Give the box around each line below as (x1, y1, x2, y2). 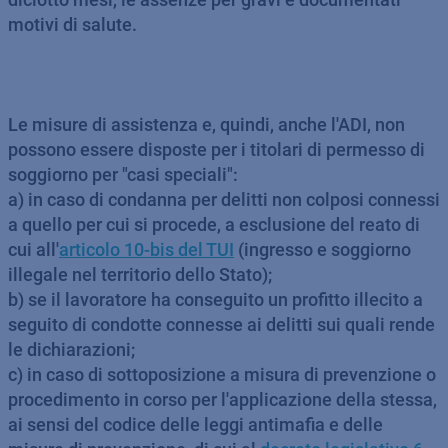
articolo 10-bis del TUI (59, 239, 234, 260)
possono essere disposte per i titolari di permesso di (8, 139, 425, 160)
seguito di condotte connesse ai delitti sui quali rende (8, 314, 435, 335)
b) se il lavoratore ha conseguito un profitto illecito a (8, 289, 423, 310)
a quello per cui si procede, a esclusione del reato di (8, 214, 420, 235)
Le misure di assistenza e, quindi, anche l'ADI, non (8, 114, 405, 135)
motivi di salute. (8, 14, 137, 35)
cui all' (8, 239, 59, 260)
